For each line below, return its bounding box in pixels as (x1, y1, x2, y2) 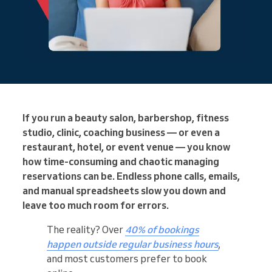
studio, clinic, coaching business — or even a (22, 126, 220, 139)
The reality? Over (47, 223, 125, 236)
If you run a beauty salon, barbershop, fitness (22, 112, 229, 124)
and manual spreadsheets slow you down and (22, 185, 226, 197)
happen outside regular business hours (47, 238, 219, 251)
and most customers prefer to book (47, 253, 207, 265)
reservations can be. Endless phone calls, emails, (22, 170, 240, 183)
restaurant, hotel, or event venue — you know (22, 141, 230, 154)
